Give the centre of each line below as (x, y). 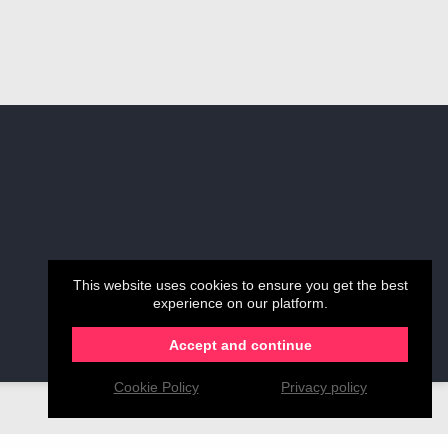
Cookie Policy (156, 387)
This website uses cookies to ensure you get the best (240, 285)
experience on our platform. (240, 303)
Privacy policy (324, 387)
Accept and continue (240, 344)
